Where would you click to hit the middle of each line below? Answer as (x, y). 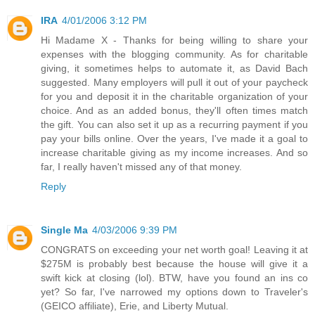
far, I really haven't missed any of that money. (141, 167)
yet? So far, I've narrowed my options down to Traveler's (174, 292)
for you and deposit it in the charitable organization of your (174, 97)
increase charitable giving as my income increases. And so (174, 153)
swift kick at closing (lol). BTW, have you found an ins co (174, 278)
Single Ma (64, 230)
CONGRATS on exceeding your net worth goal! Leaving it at (174, 250)
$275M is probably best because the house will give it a (174, 264)
